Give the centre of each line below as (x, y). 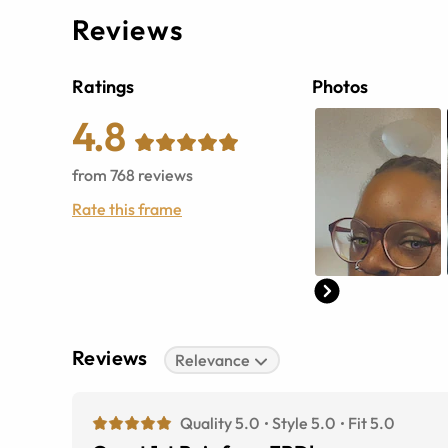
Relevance (213, 360)
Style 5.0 (303, 423)
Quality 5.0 (219, 423)
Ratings (103, 87)
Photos (340, 87)
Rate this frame (127, 209)
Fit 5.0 (371, 423)
